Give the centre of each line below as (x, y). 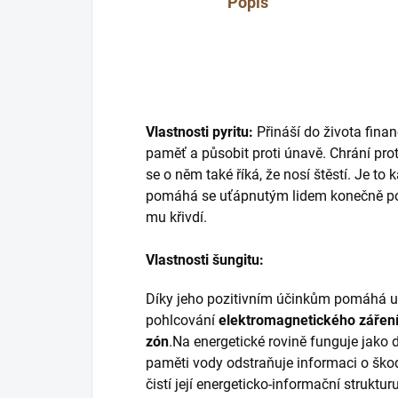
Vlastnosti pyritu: (201, 132)
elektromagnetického (287, 321)
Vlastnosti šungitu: (207, 260)
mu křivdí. (176, 218)
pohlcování (182, 321)
